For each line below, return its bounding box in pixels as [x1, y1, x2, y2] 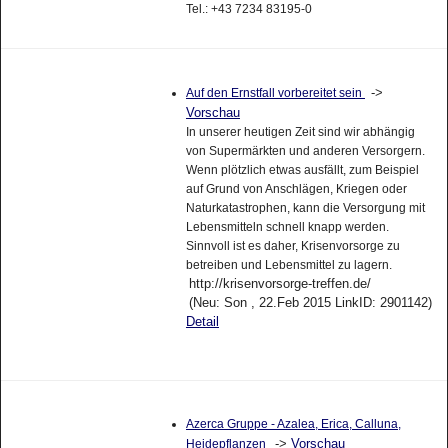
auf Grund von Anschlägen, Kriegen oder [185, 181, 407, 196]
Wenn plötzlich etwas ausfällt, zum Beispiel [185, 162, 419, 177]
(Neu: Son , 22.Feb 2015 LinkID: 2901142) [188, 294, 432, 310]
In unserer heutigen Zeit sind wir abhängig [185, 124, 415, 139]
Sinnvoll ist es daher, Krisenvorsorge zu [185, 238, 400, 253]
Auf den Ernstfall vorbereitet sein [185, 85, 365, 100]
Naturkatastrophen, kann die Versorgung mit [185, 200, 425, 215]
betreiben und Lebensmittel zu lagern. [185, 257, 392, 272]
